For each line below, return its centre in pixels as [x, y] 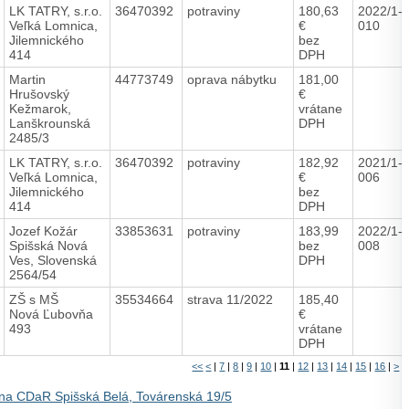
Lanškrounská [49, 123]
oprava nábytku [233, 79]
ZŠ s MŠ [33, 299]
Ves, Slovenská [52, 260]
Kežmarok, [40, 108]
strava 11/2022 [231, 299]
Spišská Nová [48, 245]
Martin [27, 79]
